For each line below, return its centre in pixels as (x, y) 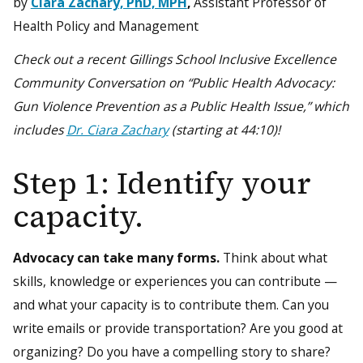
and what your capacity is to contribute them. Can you (171, 304)
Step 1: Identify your (162, 184)
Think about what (273, 257)
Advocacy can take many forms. (116, 257)
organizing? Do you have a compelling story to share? (171, 351)
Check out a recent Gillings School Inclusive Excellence (174, 59)
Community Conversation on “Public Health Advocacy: (173, 82)
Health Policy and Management (105, 26)
